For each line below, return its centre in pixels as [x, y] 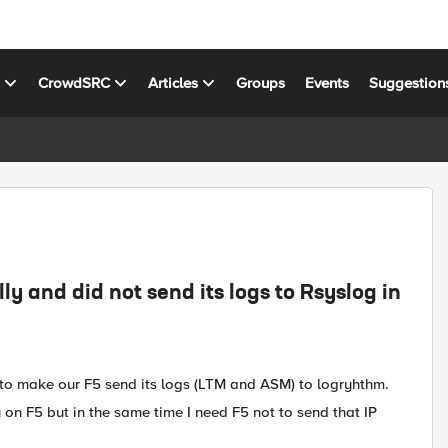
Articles [173, 82]
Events [327, 82]
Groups [261, 82]
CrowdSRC [74, 82]
